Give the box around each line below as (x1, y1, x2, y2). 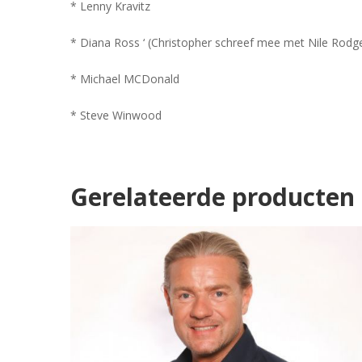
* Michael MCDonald (70, 71, 179, 87)
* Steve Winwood (70, 107, 162, 124)
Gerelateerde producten (70, 180, 355, 214)
